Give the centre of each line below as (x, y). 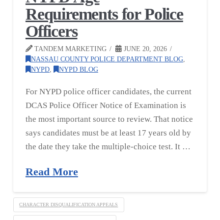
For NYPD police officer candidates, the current (108, 92)
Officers (51, 31)
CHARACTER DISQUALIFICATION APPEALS (69, 204)
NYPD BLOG (78, 69)
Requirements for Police (104, 14)
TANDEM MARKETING (69, 49)
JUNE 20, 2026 (144, 49)
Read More (52, 172)
